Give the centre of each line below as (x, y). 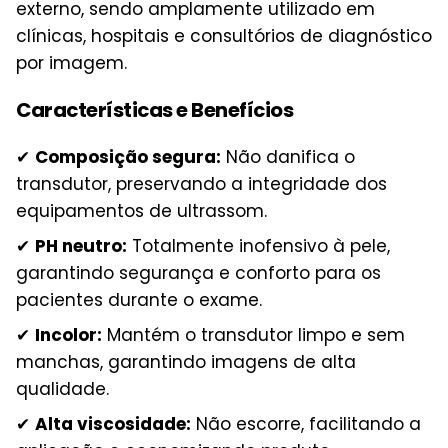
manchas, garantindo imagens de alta (186, 361)
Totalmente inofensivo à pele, (258, 245)
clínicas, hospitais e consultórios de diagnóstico (224, 36)
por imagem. (71, 63)
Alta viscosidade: (113, 423)
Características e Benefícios (154, 109)
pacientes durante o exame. (139, 299)
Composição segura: (128, 156)
